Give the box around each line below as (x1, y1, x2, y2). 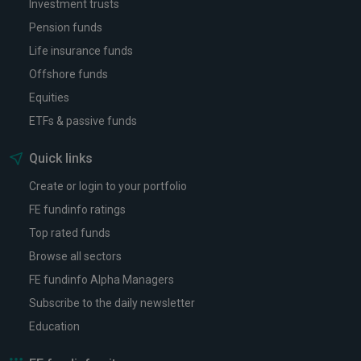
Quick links (29, 151, 93, 166)
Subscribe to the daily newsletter (29, 297, 195, 309)
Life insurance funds (29, 44, 133, 57)
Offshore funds (29, 68, 108, 81)
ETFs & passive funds (29, 114, 137, 127)
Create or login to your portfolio (29, 180, 187, 193)
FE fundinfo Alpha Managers (29, 273, 174, 286)
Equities (29, 91, 69, 104)
